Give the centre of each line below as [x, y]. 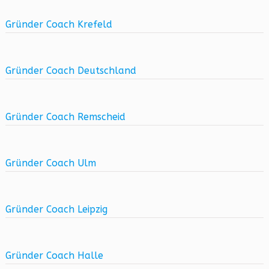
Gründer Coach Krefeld [59, 24]
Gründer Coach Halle [54, 255]
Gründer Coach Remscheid [65, 117]
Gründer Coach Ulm [50, 163]
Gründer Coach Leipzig [56, 209]
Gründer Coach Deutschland [71, 71]
